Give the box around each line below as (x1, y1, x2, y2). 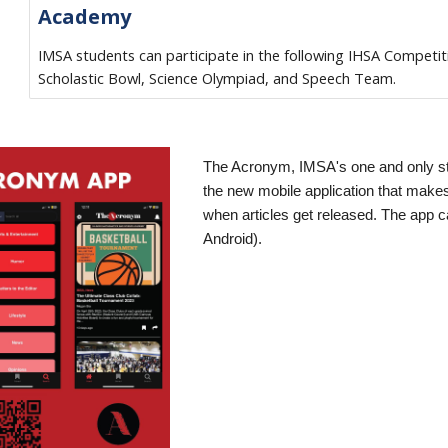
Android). (203, 231, 263, 247)
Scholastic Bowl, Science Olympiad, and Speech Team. (37, 68, 396, 88)
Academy (37, 3, 131, 30)
